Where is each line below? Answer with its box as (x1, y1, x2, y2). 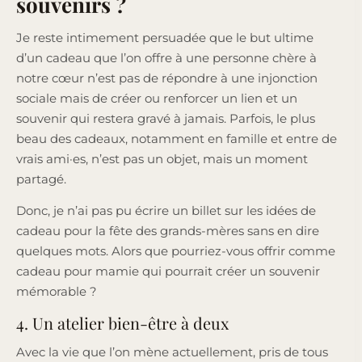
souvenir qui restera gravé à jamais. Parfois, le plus (16, 110, 315, 126)
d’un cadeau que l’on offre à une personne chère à (16, 49, 317, 65)
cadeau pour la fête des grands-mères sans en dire (16, 222, 319, 238)
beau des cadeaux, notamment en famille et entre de (16, 130, 337, 146)
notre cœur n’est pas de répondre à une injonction (16, 69, 318, 86)
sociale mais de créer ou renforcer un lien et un (16, 90, 297, 106)
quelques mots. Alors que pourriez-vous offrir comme (16, 242, 335, 259)
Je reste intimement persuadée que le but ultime (16, 29, 314, 45)
